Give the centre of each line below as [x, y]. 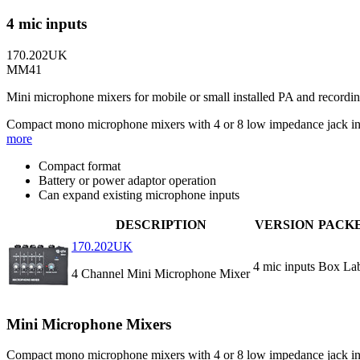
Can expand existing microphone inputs [139, 194]
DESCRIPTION [161, 224]
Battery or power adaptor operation [127, 180]
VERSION [284, 224]
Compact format [80, 166]
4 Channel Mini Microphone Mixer [161, 273]
